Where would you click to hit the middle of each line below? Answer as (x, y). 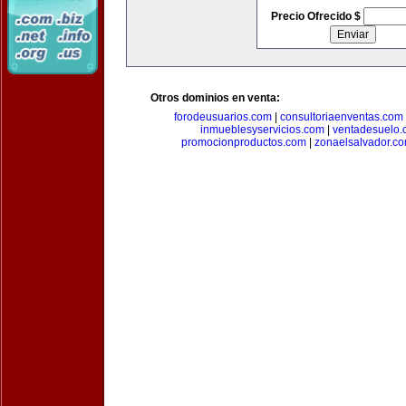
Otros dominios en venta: (215, 98)
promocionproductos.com (243, 142)
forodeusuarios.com (222, 117)
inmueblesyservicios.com (262, 130)
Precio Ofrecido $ (317, 16)
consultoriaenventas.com (341, 117)
